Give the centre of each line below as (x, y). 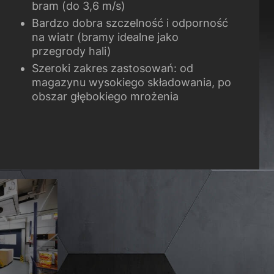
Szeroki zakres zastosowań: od (112, 68)
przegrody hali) (71, 51)
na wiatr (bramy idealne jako (105, 37)
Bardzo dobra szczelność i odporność (130, 23)
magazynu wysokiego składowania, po (131, 83)
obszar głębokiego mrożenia (105, 97)
